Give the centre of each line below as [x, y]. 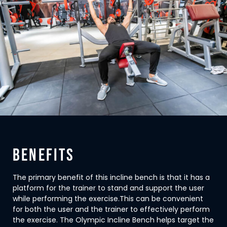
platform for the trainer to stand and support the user [108, 188]
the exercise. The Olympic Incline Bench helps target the [113, 220]
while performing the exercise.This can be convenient [108, 199]
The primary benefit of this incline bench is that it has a [111, 178]
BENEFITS [44, 156]
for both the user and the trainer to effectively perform [111, 210]
